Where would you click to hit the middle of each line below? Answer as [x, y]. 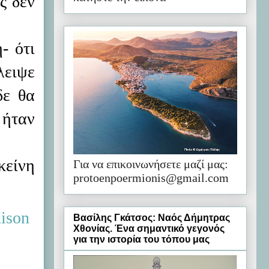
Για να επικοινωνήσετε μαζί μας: [151, 164]
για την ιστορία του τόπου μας [141, 240]
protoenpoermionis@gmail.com [151, 177]
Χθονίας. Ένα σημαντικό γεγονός [149, 229]
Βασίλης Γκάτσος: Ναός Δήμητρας [152, 218]
